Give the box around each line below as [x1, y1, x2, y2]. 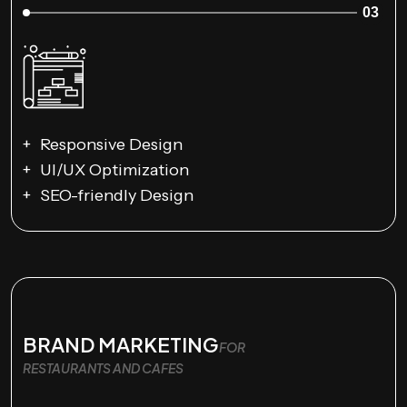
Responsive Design [40, 134, 183, 154]
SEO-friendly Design [40, 184, 194, 205]
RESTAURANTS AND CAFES [23, 359, 184, 376]
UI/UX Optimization [40, 159, 189, 180]
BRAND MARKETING [23, 331, 219, 357]
